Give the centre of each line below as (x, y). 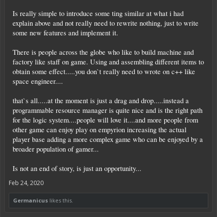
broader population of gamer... (56, 149)
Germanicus (31, 200)
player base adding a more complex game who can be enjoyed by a (108, 139)
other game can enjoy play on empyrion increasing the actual (100, 129)
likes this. (61, 200)
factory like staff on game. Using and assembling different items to (108, 62)
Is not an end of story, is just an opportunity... (77, 168)
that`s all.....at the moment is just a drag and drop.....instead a (101, 100)
